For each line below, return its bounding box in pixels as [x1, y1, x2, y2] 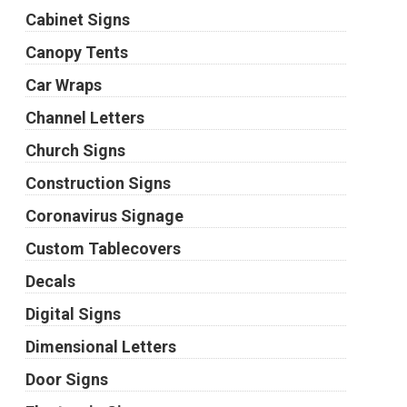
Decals [25, 272, 75, 291]
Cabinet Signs [25, 10, 130, 29]
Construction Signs [25, 174, 171, 193]
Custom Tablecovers [25, 239, 181, 258]
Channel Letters [25, 108, 144, 127]
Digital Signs [25, 304, 121, 323]
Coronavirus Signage [25, 206, 184, 225]
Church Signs [25, 141, 125, 160]
